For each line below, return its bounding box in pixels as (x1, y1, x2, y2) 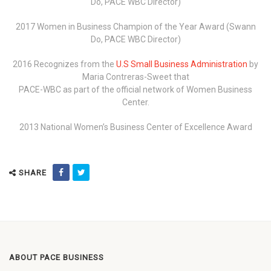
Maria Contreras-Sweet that (82, 72, 189, 82)
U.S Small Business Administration (116, 59, 247, 69)
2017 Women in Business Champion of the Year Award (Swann (15, 22, 256, 31)
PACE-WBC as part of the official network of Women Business (19, 85, 252, 94)
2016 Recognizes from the (13, 59, 116, 69)
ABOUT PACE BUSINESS (9, 253, 104, 262)
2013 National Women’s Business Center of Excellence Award (19, 122, 252, 132)
